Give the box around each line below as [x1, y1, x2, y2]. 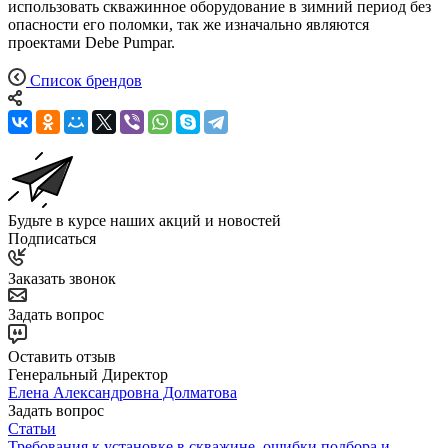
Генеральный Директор [8, 365, 168, 383]
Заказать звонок [8, 269, 116, 287]
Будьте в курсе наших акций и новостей [8, 211, 281, 229]
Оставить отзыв [8, 347, 116, 365]
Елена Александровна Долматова [8, 383, 237, 401]
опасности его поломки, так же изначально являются [8, 15, 369, 33]
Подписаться [8, 229, 96, 247]
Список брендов [30, 71, 142, 89]
